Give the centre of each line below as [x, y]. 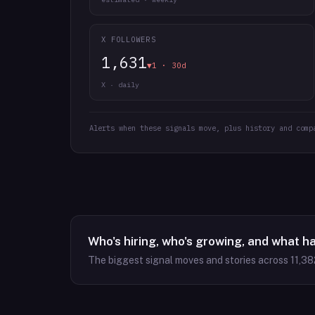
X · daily [120, 85]
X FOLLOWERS [129, 39]
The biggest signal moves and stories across [189, 260]
